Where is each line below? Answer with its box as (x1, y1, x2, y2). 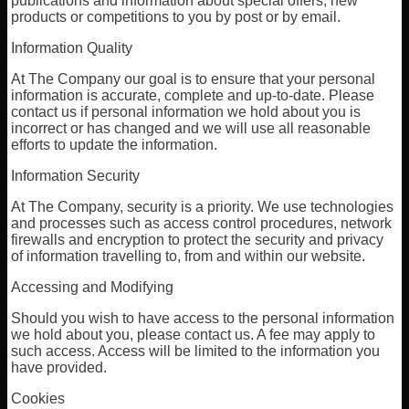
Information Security (11, 168, 141, 184)
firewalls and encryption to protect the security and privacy (11, 232, 384, 247)
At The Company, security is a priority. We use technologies (11, 199, 394, 215)
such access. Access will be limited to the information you (11, 343, 381, 359)
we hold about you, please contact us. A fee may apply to (11, 327, 376, 342)
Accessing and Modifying (11, 279, 174, 295)
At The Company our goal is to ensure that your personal (11, 71, 376, 87)
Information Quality (11, 40, 133, 56)
